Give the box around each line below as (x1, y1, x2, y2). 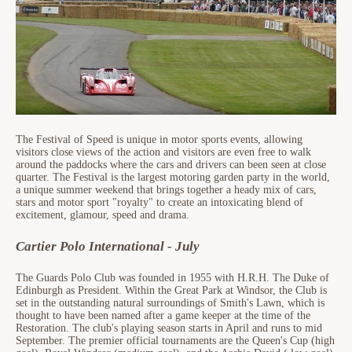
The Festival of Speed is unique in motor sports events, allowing (16, 134, 302, 146)
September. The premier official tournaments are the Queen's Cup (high (16, 335, 335, 347)
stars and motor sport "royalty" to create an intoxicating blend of (16, 196, 303, 209)
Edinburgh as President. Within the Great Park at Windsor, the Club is (16, 284, 327, 297)
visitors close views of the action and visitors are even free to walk (16, 146, 311, 159)
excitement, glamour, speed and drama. (16, 209, 189, 222)
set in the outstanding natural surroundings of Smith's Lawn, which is (16, 297, 324, 310)
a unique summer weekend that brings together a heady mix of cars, (16, 184, 317, 196)
